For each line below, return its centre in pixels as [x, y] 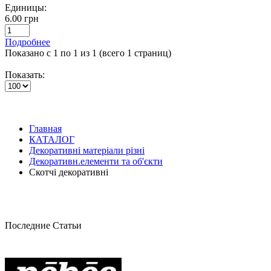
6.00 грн [22, 18]
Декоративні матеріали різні [87, 150]
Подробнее [28, 42]
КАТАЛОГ [52, 139]
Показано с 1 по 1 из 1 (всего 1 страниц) [88, 53]
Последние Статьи [43, 225]
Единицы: [26, 7]
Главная [45, 128]
